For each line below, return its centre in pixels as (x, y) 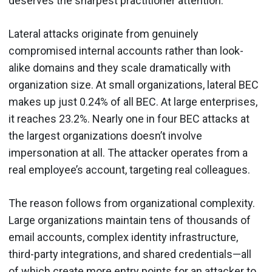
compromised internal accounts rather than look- (126, 51)
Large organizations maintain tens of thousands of (130, 220)
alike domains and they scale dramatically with (120, 68)
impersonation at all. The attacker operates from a (128, 153)
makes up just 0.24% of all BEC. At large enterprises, (133, 102)
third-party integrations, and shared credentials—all (130, 254)
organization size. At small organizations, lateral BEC (134, 85)
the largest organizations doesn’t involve (105, 136)
